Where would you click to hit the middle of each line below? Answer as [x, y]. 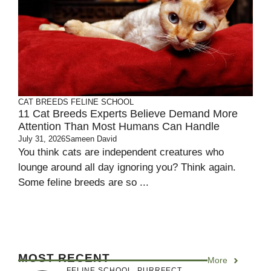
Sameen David [91, 139]
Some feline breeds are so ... [83, 183]
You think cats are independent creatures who [121, 152]
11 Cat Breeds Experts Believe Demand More [128, 114]
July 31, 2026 [42, 139]
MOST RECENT [64, 258]
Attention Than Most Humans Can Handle [119, 127]
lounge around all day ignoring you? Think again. [127, 168]
